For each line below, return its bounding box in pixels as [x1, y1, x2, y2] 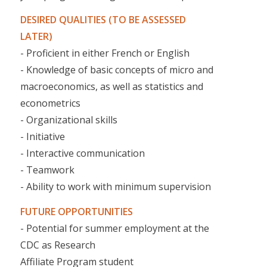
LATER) [20, 30, 52, 44]
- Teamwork [20, 163, 74, 177]
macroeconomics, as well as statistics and [20, 80, 203, 94]
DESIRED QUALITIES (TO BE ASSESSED [20, 13, 186, 27]
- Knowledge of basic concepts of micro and [20, 63, 213, 77]
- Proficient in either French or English [20, 46, 190, 60]
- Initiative [20, 130, 65, 144]
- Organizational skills [20, 113, 117, 127]
